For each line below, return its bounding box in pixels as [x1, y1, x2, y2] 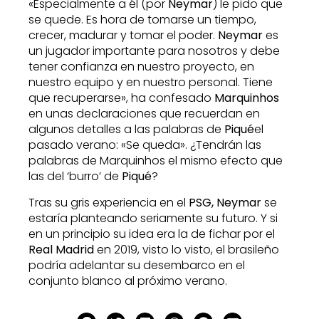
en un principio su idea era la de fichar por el [28, 225, 275, 242]
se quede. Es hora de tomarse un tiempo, [28, 11, 256, 28]
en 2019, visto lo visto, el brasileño [94, 241, 279, 258]
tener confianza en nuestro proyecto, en [28, 58, 254, 75]
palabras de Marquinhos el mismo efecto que [28, 152, 283, 169]
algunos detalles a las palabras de [28, 121, 224, 138]
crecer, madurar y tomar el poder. [28, 27, 218, 44]
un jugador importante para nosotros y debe [28, 43, 280, 60]
